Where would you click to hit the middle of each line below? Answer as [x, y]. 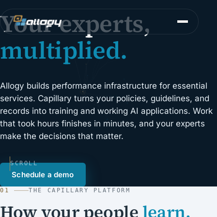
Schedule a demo [43, 174]
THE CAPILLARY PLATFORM [80, 190]
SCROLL [24, 163]
